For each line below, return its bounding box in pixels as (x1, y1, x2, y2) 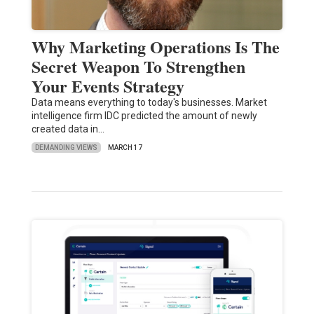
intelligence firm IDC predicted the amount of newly (31, 110, 257, 122)
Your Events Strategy (31, 74, 184, 99)
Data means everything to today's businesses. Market (31, 97, 267, 109)
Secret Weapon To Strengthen (31, 54, 245, 79)
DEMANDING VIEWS (34, 143, 97, 151)
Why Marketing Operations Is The (31, 34, 280, 60)
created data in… (31, 123, 104, 135)
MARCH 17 (107, 144, 142, 152)
